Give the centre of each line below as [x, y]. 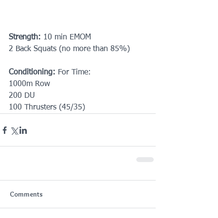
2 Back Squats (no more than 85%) [69, 49]
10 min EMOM [66, 37]
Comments [26, 194]
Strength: [25, 37]
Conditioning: [32, 73]
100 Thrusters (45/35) [47, 108]
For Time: [73, 73]
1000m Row [29, 84]
